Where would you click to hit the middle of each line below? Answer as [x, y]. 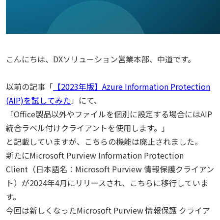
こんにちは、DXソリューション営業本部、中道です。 [101, 59]
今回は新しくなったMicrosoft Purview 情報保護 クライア [108, 210]
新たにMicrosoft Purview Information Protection [95, 155]
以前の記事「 [29, 86]
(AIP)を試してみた [38, 100]
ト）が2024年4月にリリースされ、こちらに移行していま [107, 183]
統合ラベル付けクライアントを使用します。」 [88, 128]
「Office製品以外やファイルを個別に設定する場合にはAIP [109, 114]
